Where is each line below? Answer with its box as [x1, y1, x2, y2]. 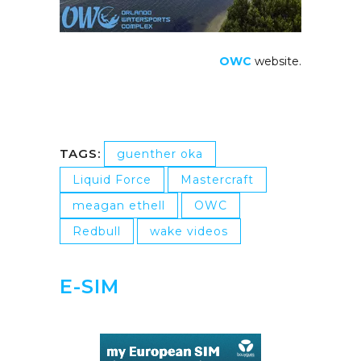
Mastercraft [180, 172, 254, 187]
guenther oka [117, 146, 203, 161]
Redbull [73, 223, 121, 239]
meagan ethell [73, 197, 165, 213]
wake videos [150, 223, 228, 239]
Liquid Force [73, 172, 151, 187]
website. [251, 53, 301, 68]
